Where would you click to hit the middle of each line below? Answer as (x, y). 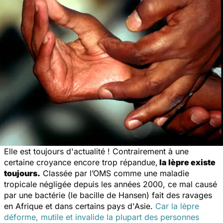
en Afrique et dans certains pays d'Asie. (80, 206)
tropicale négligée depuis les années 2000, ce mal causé (111, 184)
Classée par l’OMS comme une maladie (115, 173)
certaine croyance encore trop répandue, (81, 162)
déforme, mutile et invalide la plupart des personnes (102, 217)
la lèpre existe (187, 162)
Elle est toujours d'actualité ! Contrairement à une (96, 151)
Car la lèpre (177, 206)
